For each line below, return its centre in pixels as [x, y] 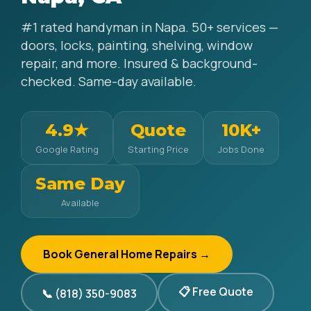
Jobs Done [241, 149]
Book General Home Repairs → [127, 254]
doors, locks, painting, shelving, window [137, 45]
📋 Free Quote [216, 292]
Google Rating [67, 149]
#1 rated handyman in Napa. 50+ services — [150, 27]
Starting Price [158, 149]
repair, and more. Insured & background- [139, 63]
